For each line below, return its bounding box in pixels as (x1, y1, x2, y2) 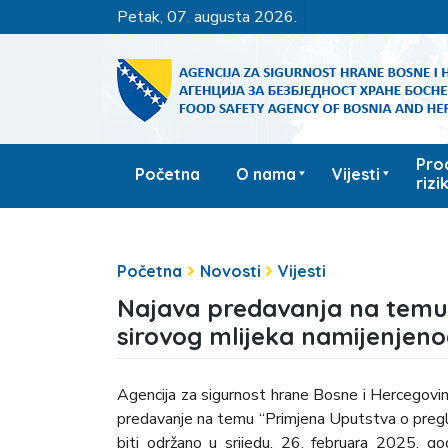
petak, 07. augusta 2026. (128, 5, 297, 28)
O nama (236, 163, 296, 184)
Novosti (199, 260, 261, 281)
